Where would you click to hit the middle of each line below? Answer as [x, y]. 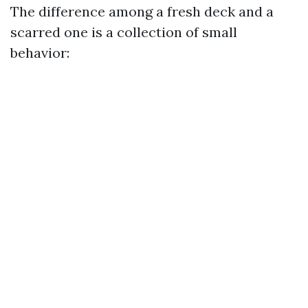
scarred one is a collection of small [124, 32]
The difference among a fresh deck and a [142, 11]
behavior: [40, 53]
